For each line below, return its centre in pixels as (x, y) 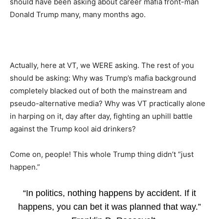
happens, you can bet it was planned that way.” (109, 207)
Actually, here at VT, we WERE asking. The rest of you (102, 65)
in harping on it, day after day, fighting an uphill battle (101, 116)
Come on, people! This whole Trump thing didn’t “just (102, 154)
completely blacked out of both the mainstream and (98, 91)
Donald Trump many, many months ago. (78, 14)
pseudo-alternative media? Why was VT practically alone (108, 103)
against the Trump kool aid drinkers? (73, 129)
